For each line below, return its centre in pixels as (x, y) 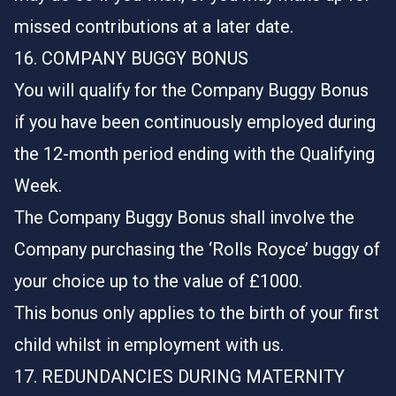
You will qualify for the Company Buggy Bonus (191, 90)
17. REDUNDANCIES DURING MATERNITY (179, 377)
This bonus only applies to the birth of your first (197, 313)
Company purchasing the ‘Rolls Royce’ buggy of (197, 249)
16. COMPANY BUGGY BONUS (131, 58)
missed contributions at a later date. (154, 27)
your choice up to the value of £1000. (158, 281)
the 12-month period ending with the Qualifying (194, 154)
